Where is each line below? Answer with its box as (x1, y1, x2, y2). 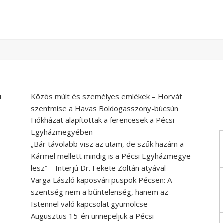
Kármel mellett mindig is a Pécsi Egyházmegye (31, 151, 191, 161)
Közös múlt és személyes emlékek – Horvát (31, 91, 182, 102)
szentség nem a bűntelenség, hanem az (31, 187, 168, 197)
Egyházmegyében (31, 127, 93, 137)
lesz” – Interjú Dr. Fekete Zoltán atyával (31, 163, 166, 173)
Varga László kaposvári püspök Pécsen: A (31, 175, 172, 185)
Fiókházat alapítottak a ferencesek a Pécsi (31, 115, 174, 125)
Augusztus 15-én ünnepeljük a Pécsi (31, 211, 154, 221)
